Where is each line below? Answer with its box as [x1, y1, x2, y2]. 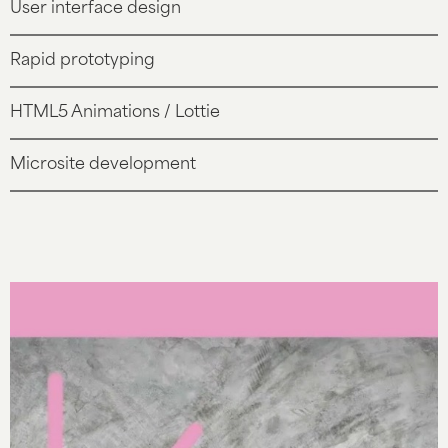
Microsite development [10, 157, 196, 173]
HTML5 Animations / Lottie [10, 105, 220, 121]
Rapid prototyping [10, 53, 155, 69]
